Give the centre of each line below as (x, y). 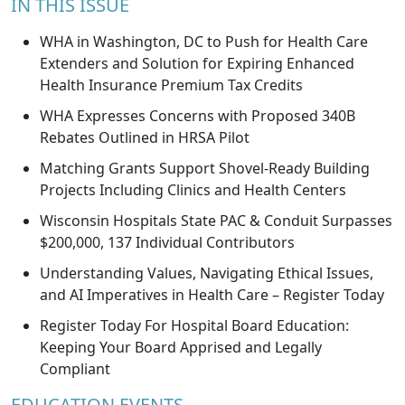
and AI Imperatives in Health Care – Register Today (212, 295)
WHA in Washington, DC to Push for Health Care (204, 42)
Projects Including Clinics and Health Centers (193, 190)
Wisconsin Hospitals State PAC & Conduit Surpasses (216, 221)
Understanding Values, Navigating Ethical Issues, (207, 273)
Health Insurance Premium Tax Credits (171, 85)
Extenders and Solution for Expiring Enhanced (197, 63)
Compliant (75, 369)
